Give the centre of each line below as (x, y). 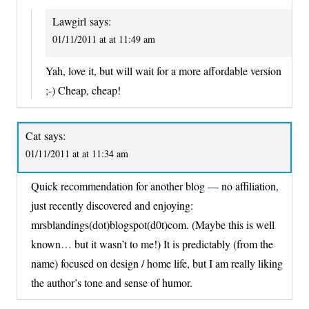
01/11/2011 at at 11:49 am (104, 39)
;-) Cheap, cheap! (83, 90)
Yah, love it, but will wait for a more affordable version (163, 70)
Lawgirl (69, 21)
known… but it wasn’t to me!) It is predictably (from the (152, 244)
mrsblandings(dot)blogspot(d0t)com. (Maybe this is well (153, 225)
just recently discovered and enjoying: (112, 206)
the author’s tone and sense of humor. (112, 283)
